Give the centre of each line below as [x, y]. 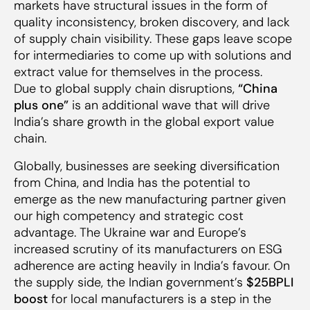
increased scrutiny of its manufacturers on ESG [148, 249]
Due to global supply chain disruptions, [126, 88]
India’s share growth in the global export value [144, 121]
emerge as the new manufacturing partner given [150, 199]
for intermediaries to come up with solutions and [153, 55]
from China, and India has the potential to [132, 182]
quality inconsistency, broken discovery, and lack [152, 22]
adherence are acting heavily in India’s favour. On [152, 265]
